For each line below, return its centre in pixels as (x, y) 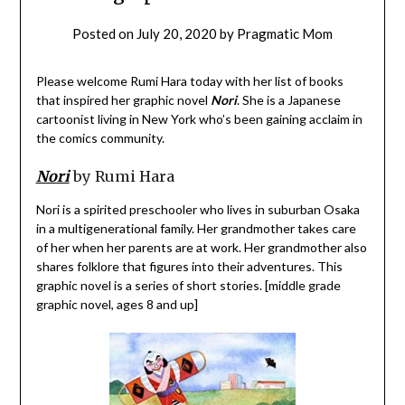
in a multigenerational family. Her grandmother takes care (196, 228)
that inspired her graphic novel (123, 99)
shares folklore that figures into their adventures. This (189, 266)
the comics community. (100, 137)
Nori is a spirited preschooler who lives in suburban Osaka (198, 209)
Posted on (104, 33)
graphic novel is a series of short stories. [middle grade (188, 285)
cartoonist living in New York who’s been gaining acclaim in (199, 118)
